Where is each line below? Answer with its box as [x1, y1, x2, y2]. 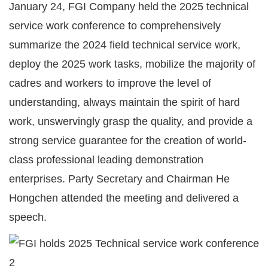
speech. [9, 211, 47, 224]
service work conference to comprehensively [9, 20, 221, 32]
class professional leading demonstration [9, 154, 203, 166]
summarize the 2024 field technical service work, [9, 39, 240, 51]
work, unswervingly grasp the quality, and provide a [9, 115, 252, 128]
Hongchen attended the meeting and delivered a [9, 192, 239, 205]
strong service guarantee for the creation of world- [9, 135, 246, 147]
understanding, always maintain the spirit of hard [9, 96, 240, 109]
